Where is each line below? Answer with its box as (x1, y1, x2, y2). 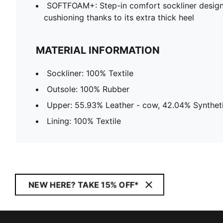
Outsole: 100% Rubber (47, 84, 129, 94)
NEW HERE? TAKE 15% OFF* (28, 180, 139, 190)
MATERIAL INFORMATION (36, 44, 160, 56)
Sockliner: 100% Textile (47, 68, 133, 78)
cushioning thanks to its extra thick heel (44, 12, 194, 22)
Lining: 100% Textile (47, 115, 121, 126)
